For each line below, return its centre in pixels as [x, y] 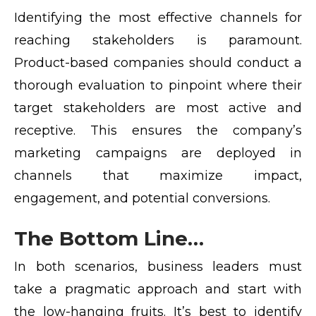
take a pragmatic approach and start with [158, 290]
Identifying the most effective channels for [158, 18]
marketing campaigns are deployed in [158, 153]
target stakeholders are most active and [158, 108]
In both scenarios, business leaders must [158, 267]
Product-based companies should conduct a [158, 63]
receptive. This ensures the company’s [158, 131]
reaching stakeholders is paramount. [158, 41]
